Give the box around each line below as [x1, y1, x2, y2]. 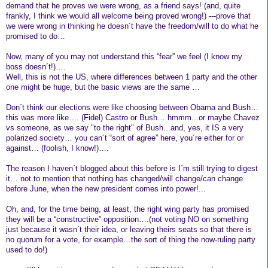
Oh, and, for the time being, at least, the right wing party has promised [6, 204, 249, 214]
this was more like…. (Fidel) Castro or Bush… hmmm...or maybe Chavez [6, 112, 260, 122]
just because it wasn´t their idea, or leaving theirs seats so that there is [6, 224, 252, 234]
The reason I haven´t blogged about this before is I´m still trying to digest [6, 163, 258, 173]
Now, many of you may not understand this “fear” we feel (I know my [6, 51, 242, 61]
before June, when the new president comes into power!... [6, 184, 206, 193]
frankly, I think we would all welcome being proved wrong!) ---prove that [6, 11, 251, 20]
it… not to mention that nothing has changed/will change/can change [6, 173, 243, 183]
